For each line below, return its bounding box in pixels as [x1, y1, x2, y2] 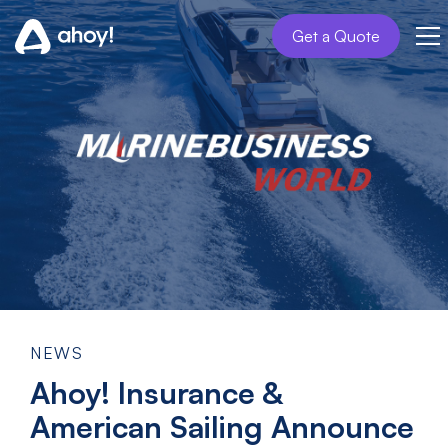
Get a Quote [292, 26, 380, 46]
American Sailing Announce [30, 408, 414, 445]
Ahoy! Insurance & [30, 374, 283, 411]
